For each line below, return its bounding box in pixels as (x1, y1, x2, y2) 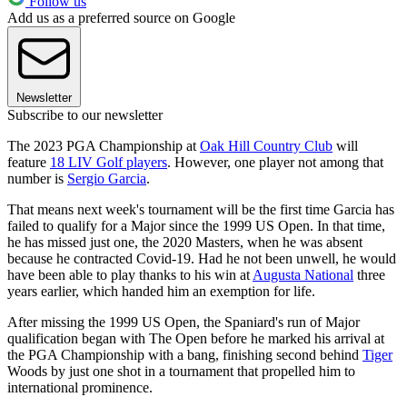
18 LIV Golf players (50, 154, 167, 171)
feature (7, 154, 50, 171)
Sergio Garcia (67, 171, 146, 187)
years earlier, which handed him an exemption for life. (7, 283, 323, 300)
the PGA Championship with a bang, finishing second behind (7, 347, 362, 363)
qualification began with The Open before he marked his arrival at (7, 331, 384, 347)
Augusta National (253, 267, 353, 283)
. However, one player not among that (167, 154, 383, 171)
